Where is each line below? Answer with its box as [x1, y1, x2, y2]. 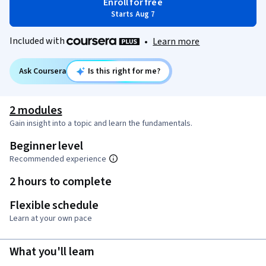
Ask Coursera [19, 65, 66, 78]
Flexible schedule [9, 197, 99, 214]
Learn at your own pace [9, 213, 92, 225]
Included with [9, 34, 66, 47]
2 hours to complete [9, 173, 112, 191]
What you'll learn [9, 243, 95, 261]
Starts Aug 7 [110, 9, 156, 20]
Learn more [153, 35, 200, 49]
